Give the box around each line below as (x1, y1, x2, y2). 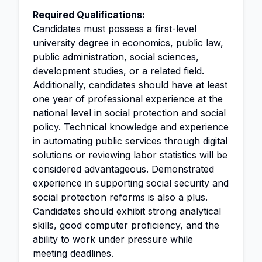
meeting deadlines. (33, 247, 113, 259)
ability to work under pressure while (33, 233, 193, 245)
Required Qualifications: (33, 9, 145, 20)
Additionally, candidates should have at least (33, 79, 227, 91)
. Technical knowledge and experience (58, 121, 229, 133)
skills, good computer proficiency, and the (33, 219, 219, 231)
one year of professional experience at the (33, 93, 223, 105)
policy (33, 121, 58, 133)
